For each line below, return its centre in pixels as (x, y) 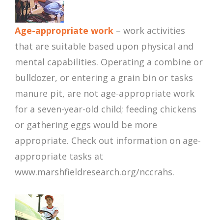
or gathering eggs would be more (86, 125)
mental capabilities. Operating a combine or (109, 62)
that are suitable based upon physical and (104, 46)
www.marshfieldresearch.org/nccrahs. (95, 172)
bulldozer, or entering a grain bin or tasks (104, 78)
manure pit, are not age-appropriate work (105, 94)
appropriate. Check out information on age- (108, 141)
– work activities (151, 31)
